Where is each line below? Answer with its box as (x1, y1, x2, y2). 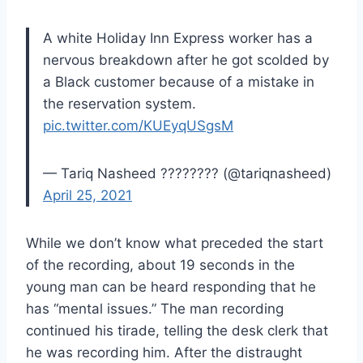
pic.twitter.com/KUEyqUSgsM (43, 117, 233, 135)
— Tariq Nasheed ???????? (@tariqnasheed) (43, 165, 331, 182)
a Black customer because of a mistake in (43, 74, 314, 91)
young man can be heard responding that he (26, 279, 316, 296)
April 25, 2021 (43, 187, 132, 204)
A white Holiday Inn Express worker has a (43, 30, 313, 47)
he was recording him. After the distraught (26, 344, 302, 361)
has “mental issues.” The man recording (26, 301, 284, 318)
